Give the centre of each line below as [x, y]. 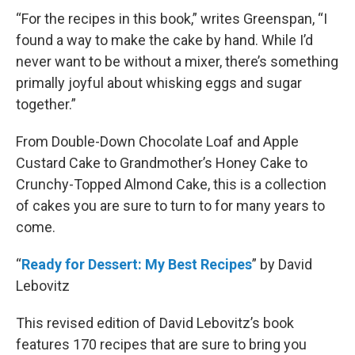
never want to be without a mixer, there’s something [177, 62]
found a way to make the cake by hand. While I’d [164, 40]
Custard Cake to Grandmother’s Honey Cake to [162, 163]
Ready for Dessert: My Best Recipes [137, 265]
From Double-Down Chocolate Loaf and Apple [157, 142]
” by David [282, 265]
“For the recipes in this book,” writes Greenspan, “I [172, 19]
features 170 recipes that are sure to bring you [161, 345]
